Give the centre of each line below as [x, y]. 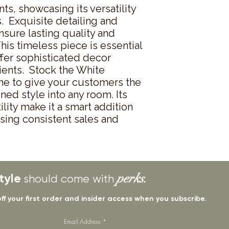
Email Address [82, 221]
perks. [132, 178]
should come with [69, 178]
